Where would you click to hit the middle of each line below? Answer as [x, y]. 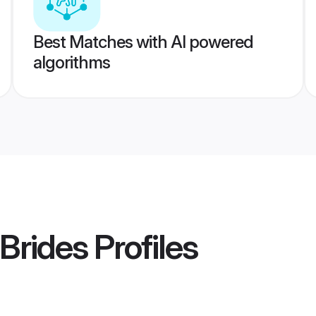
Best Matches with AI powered [143, 42]
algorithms [71, 62]
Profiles [142, 247]
